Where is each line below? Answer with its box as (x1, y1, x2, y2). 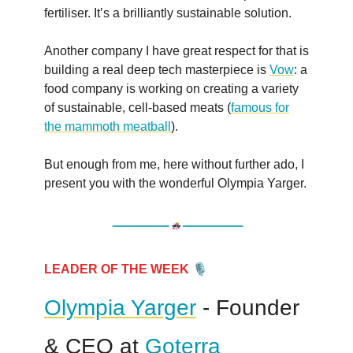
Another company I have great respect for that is (44, 43, 309, 58)
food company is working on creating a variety (44, 81, 299, 95)
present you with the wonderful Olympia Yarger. (44, 176, 307, 190)
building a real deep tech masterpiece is (44, 62, 269, 76)
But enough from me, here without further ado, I (44, 157, 304, 171)
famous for (231, 100, 289, 114)
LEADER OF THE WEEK (44, 262, 189, 276)
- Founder (196, 295, 299, 320)
